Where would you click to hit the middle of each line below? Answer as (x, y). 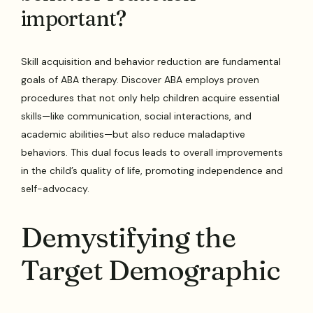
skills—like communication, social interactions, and (137, 116)
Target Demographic (150, 270)
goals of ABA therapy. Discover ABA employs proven (140, 79)
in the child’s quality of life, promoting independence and (152, 170)
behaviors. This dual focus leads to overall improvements (152, 152)
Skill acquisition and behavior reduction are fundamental (151, 61)
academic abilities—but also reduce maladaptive (133, 134)
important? (74, 18)
